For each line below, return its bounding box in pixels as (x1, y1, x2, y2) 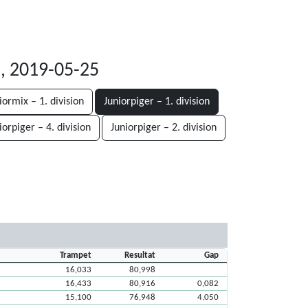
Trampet (60, 251, 92, 260)
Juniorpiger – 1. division (104, 96, 210, 107)
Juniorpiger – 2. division (111, 122, 217, 133)
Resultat (124, 251, 155, 260)
